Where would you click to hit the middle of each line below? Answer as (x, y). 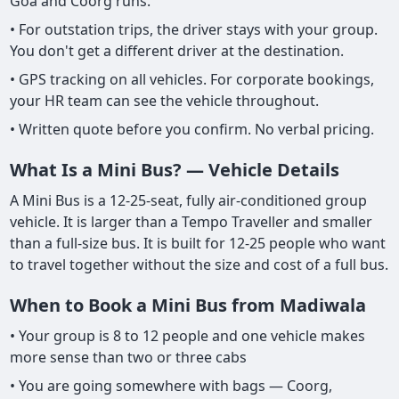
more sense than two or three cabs (129, 357)
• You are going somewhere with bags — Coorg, (171, 385)
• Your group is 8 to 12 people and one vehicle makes (188, 335)
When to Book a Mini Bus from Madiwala (188, 305)
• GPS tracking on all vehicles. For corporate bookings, (192, 79)
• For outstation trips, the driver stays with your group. (194, 29)
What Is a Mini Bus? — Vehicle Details (175, 169)
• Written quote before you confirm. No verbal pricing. (192, 129)
